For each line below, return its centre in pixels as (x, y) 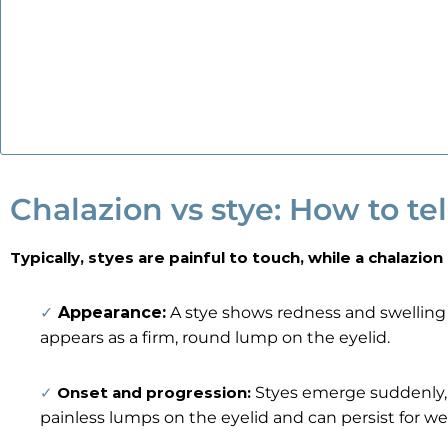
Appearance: (112, 312)
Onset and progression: (156, 392)
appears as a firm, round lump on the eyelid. (215, 337)
